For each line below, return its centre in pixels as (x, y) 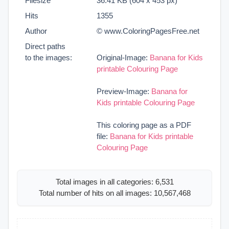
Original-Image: (123, 57)
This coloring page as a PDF (144, 125)
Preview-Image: (124, 91)
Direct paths (45, 46)
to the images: (49, 57)
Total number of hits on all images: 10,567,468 (114, 193)
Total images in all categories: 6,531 (114, 182)
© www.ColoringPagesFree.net (148, 31)
